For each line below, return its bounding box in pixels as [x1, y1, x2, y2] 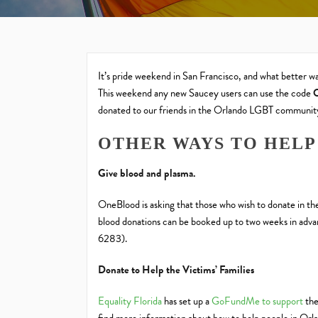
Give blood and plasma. [98, 165, 196, 181]
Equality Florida [98, 293, 162, 309]
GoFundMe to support [212, 293, 303, 309]
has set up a [162, 293, 212, 309]
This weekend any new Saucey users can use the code [98, 85, 313, 101]
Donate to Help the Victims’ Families [98, 262, 254, 278]
